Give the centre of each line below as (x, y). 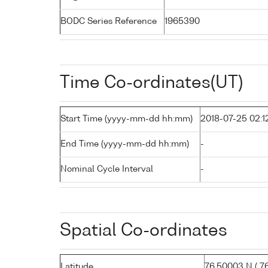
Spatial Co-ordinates (144, 231)
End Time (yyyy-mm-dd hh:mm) (125, 144)
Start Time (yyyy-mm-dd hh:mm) (127, 119)
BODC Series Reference (109, 21)
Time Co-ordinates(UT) (151, 83)
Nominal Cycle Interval (107, 169)
